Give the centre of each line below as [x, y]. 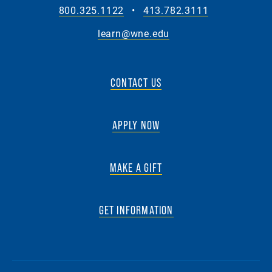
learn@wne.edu [134, 33]
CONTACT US [136, 82]
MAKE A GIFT [136, 167]
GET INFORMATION [136, 210]
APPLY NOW [136, 125]
